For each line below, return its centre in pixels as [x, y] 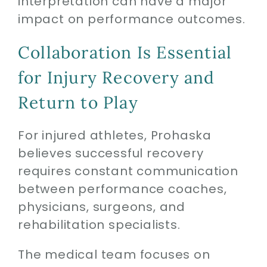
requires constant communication [128, 171]
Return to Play [78, 102]
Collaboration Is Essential [125, 52]
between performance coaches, [122, 189]
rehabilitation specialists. [99, 224]
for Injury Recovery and [116, 77]
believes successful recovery [111, 153]
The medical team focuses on [114, 254]
